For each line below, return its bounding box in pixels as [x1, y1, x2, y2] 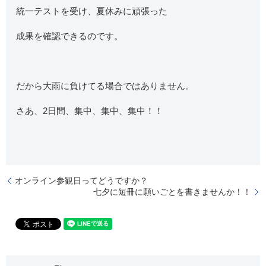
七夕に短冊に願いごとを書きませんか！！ [93, 186, 251, 197]
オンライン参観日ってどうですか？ [15, 175, 148, 185]
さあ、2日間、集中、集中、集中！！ [16, 106, 164, 116]
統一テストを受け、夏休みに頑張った [16, 6, 168, 17]
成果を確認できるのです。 [16, 31, 123, 42]
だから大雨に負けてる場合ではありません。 [16, 81, 195, 91]
